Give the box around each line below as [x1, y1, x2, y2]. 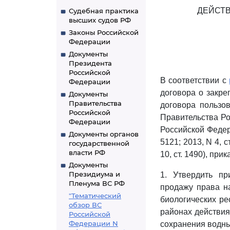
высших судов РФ [69, 16, 131, 24]
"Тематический [69, 191, 121, 200]
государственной [69, 139, 129, 147]
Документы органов [69, 130, 139, 138]
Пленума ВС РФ [69, 179, 125, 187]
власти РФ [69, 148, 105, 157]
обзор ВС [69, 201, 102, 209]
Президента [69, 59, 112, 67]
